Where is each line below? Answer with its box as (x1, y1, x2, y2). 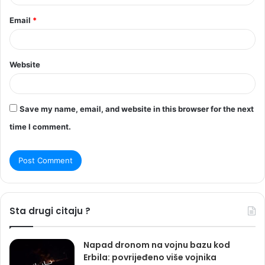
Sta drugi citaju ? (9, 204, 91, 217)
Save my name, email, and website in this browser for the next (20, 104, 254, 114)
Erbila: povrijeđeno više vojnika (83, 251, 216, 263)
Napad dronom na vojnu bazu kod (83, 238, 230, 251)
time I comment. (9, 121, 71, 131)
